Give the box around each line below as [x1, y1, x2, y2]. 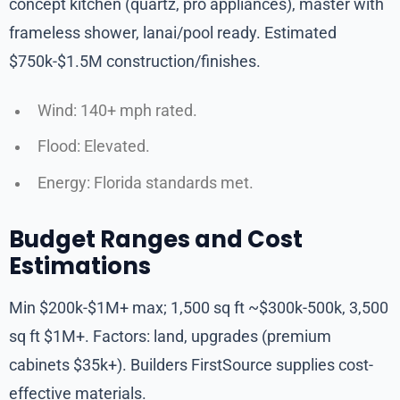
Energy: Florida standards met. [37, 174, 254, 193]
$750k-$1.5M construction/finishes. [9, 51, 261, 71]
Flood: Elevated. [37, 137, 150, 156]
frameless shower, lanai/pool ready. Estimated [9, 22, 337, 42]
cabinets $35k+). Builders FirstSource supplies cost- [9, 355, 373, 375]
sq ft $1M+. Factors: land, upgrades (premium [9, 327, 331, 346]
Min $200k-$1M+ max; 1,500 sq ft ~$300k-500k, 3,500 [9, 298, 388, 318]
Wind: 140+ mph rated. [37, 101, 197, 120]
